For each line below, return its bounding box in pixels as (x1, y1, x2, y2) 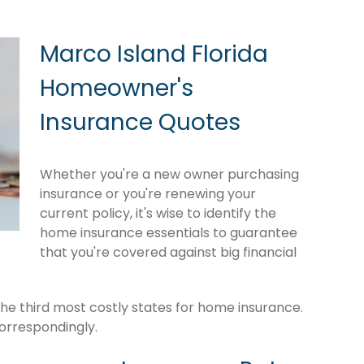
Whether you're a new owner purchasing (40, 164, 299, 184)
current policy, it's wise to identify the (40, 203, 276, 223)
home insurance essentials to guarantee (40, 223, 297, 242)
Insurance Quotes (40, 106, 240, 138)
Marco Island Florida (40, 37, 268, 70)
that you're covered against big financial (40, 242, 297, 262)
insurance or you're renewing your (40, 184, 256, 203)
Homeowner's (40, 71, 193, 104)
